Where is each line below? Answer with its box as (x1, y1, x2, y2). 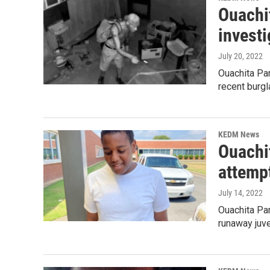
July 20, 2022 (218, 51, 263, 61)
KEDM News (218, 130, 259, 140)
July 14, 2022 (218, 188, 263, 198)
